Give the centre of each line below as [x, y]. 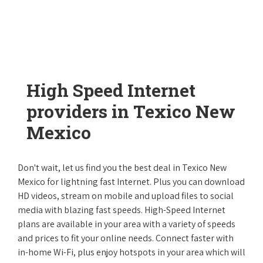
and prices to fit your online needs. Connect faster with [126, 238]
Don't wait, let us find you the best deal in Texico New [122, 168]
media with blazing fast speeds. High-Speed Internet [122, 210]
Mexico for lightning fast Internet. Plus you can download [131, 182]
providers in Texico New [131, 111]
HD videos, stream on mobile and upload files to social [126, 196]
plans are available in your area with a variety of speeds [127, 224]
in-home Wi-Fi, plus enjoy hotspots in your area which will [131, 252]
